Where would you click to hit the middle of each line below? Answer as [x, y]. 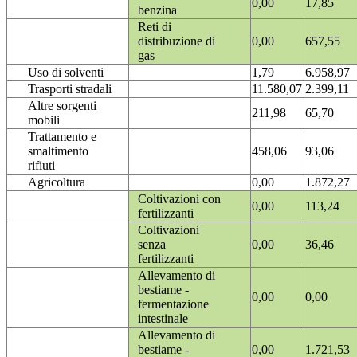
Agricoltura [57, 182]
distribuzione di [177, 41]
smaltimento [58, 151]
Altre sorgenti [62, 106]
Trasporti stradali [70, 89]
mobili [44, 120]
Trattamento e [62, 137]
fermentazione [173, 304]
